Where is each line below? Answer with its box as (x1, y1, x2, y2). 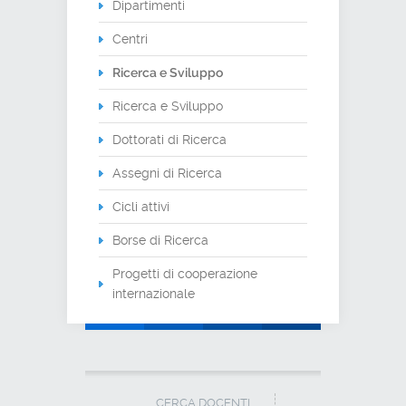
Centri (112, 31, 148, 46)
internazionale (112, 285, 195, 301)
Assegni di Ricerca (112, 165, 222, 180)
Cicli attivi (112, 198, 169, 214)
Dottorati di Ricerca (112, 131, 227, 147)
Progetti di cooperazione (112, 266, 257, 281)
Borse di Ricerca (112, 232, 208, 247)
